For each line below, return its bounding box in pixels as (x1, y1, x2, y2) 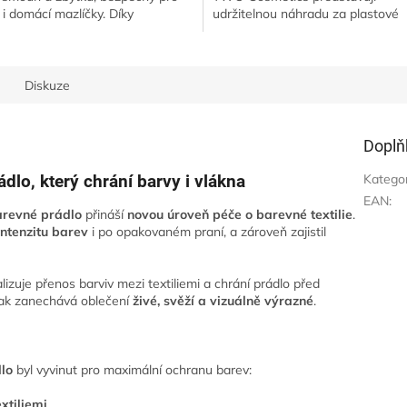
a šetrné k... (213, 40, 279, 57)
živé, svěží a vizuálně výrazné (133, 292, 314, 309)
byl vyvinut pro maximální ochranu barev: (13, 362, 253, 379)
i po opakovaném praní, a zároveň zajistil (88, 223, 327, 240)
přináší (82, 205, 128, 223)
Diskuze (25, 77, 71, 94)
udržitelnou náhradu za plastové (213, 5, 399, 23)
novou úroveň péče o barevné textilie (127, 205, 353, 223)
